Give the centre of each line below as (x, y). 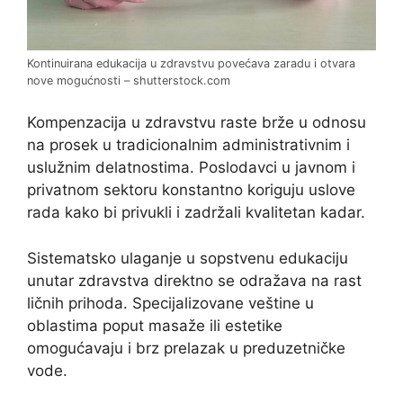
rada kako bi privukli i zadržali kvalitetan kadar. (196, 213)
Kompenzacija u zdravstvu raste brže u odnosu (197, 123)
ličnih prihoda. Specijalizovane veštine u (170, 303)
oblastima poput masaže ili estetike (155, 325)
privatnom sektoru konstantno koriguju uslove (191, 190)
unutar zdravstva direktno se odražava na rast (194, 280)
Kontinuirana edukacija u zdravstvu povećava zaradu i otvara (191, 63)
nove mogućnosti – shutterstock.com (129, 80)
